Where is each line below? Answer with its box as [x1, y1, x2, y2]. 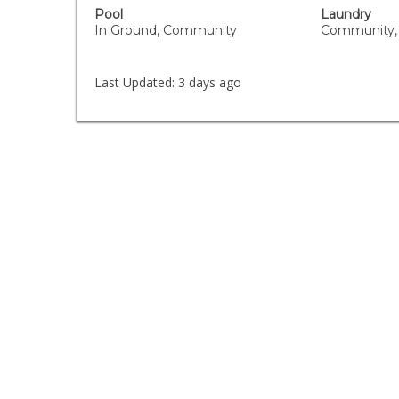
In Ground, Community [94, 22, 238, 38]
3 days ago [175, 74, 242, 91]
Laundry [320, 6, 371, 22]
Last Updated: [94, 74, 175, 91]
